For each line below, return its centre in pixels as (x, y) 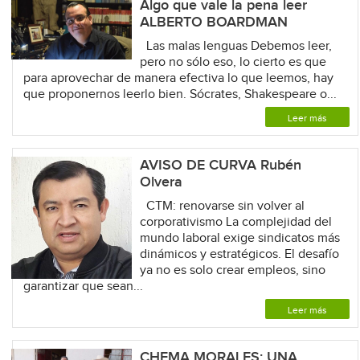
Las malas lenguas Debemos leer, (235, 46)
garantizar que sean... (83, 286)
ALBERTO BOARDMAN (213, 22)
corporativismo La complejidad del (235, 222)
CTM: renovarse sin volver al (222, 206)
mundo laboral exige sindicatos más (239, 238)
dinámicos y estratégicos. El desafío (239, 254)
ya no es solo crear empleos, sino (232, 270)
